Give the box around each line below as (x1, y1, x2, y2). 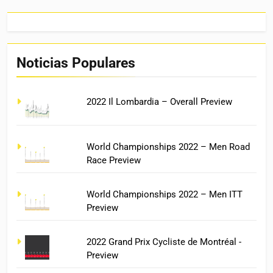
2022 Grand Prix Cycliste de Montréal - (87, 236, 242, 247)
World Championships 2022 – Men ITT (87, 189, 243, 200)
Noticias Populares (16, 54, 135, 72)
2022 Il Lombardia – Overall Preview (87, 96, 233, 108)
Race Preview (87, 155, 141, 166)
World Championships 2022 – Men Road (87, 141, 250, 153)
